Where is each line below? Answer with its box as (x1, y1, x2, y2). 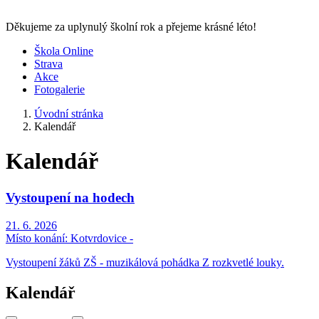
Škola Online (34, 45, 93, 57)
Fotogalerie (34, 83, 85, 95)
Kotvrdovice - (68, 231, 133, 244)
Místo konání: (6, 231, 68, 244)
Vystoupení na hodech (6, 189, 135, 205)
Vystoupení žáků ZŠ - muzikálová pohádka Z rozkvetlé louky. (6, 256, 284, 268)
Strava (34, 58, 63, 70)
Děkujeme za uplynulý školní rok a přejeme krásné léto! (6, 21, 256, 33)
